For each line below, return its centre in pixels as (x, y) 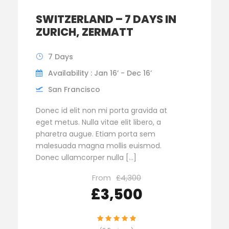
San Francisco (74, 89)
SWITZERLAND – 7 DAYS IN (106, 19)
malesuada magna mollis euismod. (99, 145)
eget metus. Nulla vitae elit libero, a (98, 122)
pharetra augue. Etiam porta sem (96, 134)
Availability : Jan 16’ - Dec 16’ (100, 73)
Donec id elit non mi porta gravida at (101, 110)
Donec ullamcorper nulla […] (86, 157)
